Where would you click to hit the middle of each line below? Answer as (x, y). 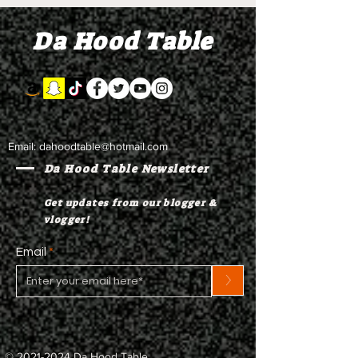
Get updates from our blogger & (131, 203)
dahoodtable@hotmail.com (103, 146)
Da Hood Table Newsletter (127, 169)
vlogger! (67, 220)
